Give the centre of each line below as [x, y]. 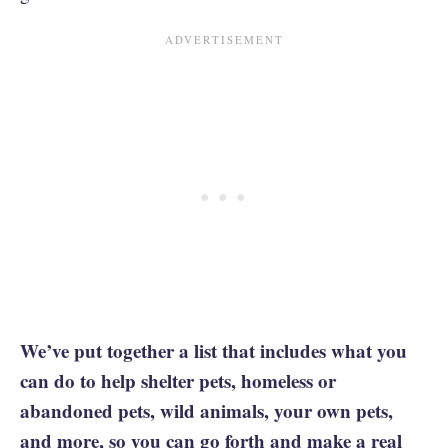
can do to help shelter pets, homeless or [178, 380]
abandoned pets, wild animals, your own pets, [206, 410]
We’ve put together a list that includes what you [213, 350]
